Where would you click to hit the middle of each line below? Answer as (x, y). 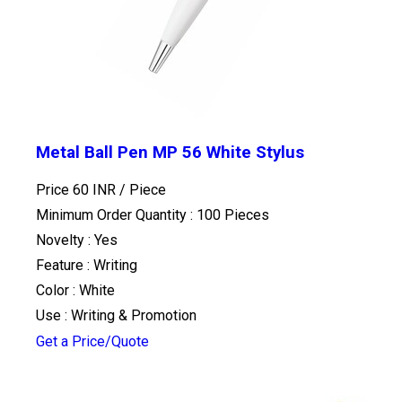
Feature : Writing (87, 265)
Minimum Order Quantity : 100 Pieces (153, 214)
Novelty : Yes (77, 240)
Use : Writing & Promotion (116, 315)
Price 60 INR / (83, 189)
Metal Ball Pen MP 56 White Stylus (170, 153)
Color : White (75, 290)
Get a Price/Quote (92, 341)
